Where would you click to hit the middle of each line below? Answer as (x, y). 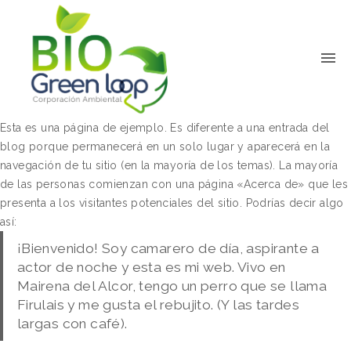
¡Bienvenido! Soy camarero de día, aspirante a (168, 248)
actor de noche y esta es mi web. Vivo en (151, 267)
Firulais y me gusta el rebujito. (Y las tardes (158, 304)
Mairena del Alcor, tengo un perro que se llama (172, 286)
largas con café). (72, 323)
